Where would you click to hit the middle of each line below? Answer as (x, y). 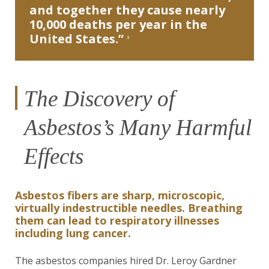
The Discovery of (99, 99)
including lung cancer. (73, 233)
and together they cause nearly (127, 10)
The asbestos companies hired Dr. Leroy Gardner (126, 261)
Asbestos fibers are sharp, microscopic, (120, 195)
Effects (54, 156)
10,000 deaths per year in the (118, 24)
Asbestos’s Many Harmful (138, 128)
